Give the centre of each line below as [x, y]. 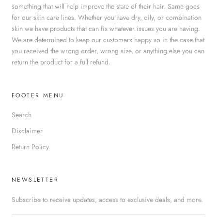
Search [22, 115]
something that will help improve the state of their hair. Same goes [106, 6]
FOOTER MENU [38, 95]
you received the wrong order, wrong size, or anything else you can [108, 51]
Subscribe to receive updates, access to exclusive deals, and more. [107, 199]
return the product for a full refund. [61, 62]
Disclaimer [27, 131]
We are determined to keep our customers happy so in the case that [108, 39]
